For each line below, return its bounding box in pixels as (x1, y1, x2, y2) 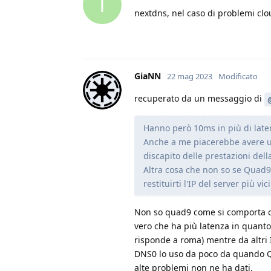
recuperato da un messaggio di (134, 92, 264, 104)
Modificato (218, 70, 258, 82)
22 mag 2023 (167, 70, 212, 82)
